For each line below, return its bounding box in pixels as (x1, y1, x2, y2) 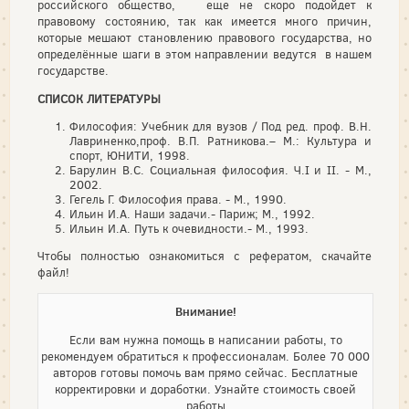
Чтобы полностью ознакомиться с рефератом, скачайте (37, 248, 372, 264)
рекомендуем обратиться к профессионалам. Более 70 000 (41, 349, 370, 364)
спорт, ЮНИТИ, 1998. (69, 148, 190, 163)
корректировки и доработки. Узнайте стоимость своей (55, 382, 356, 397)
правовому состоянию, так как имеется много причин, (37, 14, 372, 29)
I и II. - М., (304, 163, 372, 178)
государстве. (37, 63, 109, 79)
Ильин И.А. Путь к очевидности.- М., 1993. (69, 221, 309, 236)
